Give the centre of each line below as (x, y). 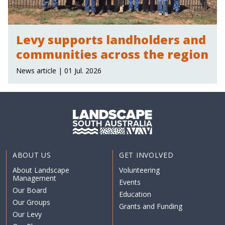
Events (130, 182)
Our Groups (31, 202)
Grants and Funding (151, 206)
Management (34, 178)
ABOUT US (32, 155)
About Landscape (41, 170)
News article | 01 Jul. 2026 (59, 71)
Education (135, 194)
